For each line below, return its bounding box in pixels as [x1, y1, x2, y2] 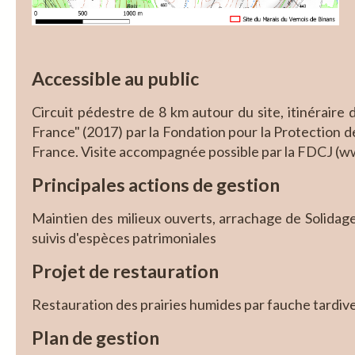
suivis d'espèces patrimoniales [32, 229, 216, 246]
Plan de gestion [32, 326, 159, 349]
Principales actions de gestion [32, 174, 280, 196]
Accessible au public [32, 67, 199, 90]
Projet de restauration [32, 260, 219, 282]
